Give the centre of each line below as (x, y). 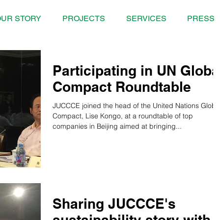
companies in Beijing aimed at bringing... (117, 126)
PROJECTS (83, 18)
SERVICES (146, 18)
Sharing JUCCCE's (114, 204)
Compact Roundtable (122, 87)
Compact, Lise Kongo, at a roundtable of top (123, 116)
